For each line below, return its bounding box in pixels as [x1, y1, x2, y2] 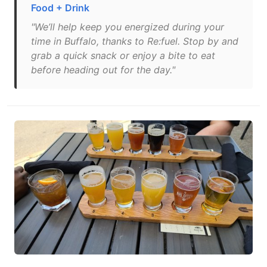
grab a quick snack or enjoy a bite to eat [31, 49, 215, 61]
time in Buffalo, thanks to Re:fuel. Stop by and [31, 35, 238, 47]
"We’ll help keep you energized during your [31, 21, 224, 33]
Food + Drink [31, 2, 89, 14]
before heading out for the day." [31, 64, 175, 76]
